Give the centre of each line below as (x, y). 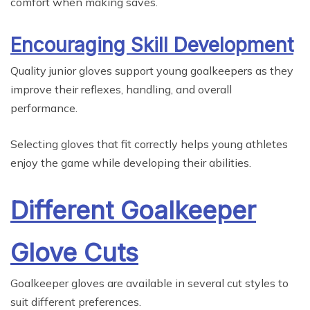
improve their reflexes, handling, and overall (121, 90)
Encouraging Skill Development (152, 45)
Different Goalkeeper (133, 211)
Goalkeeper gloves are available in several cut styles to (149, 283)
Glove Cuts (74, 253)
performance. (44, 108)
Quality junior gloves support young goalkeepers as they (152, 71)
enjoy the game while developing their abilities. (131, 163)
